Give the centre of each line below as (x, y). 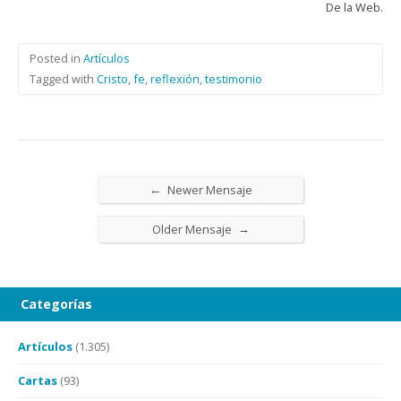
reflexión (175, 79)
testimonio (234, 79)
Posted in (56, 58)
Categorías (56, 304)
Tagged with (63, 79)
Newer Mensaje (208, 190)
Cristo (112, 79)
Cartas (38, 380)
